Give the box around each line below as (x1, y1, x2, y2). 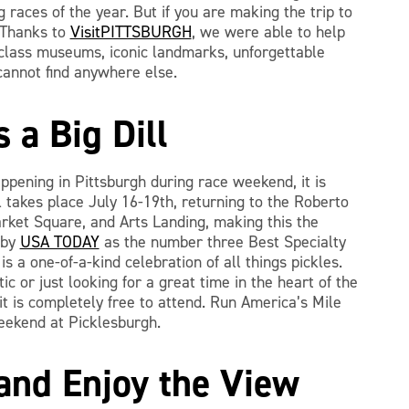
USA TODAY (19, 230, 100, 253)
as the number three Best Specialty (99, 230, 346, 253)
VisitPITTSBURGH (69, 21, 192, 43)
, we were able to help (191, 21, 345, 43)
